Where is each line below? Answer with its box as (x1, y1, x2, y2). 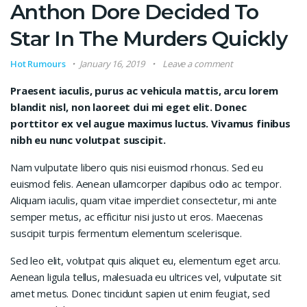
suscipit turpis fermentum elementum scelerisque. (10, 226, 242, 241)
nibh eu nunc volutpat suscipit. (10, 133, 166, 147)
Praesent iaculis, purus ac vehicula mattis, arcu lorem (10, 84, 278, 98)
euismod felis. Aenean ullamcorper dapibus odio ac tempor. (10, 177, 282, 191)
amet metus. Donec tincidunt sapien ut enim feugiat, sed (10, 286, 270, 301)
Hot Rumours (10, 58, 66, 71)
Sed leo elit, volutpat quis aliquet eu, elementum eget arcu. (10, 254, 281, 268)
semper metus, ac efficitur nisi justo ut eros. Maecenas (10, 210, 263, 224)
